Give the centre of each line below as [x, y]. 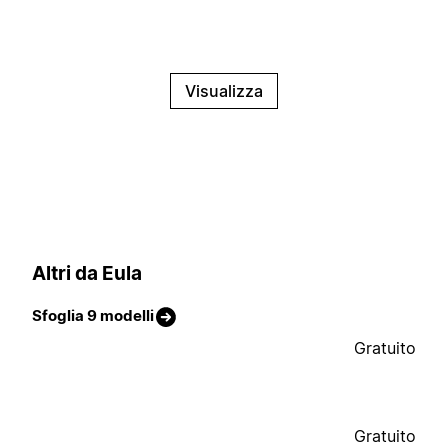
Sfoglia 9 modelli [93, 316]
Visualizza [224, 91]
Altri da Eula [87, 273]
